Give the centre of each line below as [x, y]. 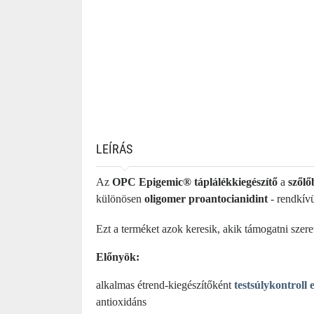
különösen [120, 199]
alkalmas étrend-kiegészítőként [165, 285]
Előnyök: [118, 257]
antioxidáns [121, 302]
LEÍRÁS [114, 149]
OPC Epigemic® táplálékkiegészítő [195, 182]
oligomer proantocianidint [206, 199]
